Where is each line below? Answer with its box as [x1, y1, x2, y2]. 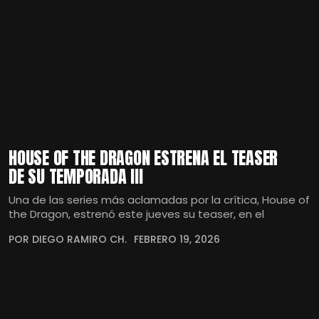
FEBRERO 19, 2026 [134, 231, 220, 246]
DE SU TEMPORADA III [9, 163, 143, 189]
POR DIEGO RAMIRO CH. [9, 231, 127, 246]
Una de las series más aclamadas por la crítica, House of [9, 192, 310, 207]
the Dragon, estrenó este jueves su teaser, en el [9, 206, 264, 221]
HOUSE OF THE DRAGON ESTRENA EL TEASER [9, 145, 278, 171]
